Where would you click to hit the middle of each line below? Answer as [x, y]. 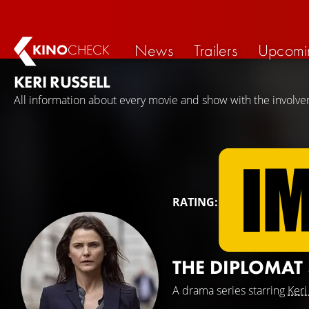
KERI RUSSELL [62, 82]
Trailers [215, 50]
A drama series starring [230, 290]
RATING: [195, 202]
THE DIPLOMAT [240, 267]
